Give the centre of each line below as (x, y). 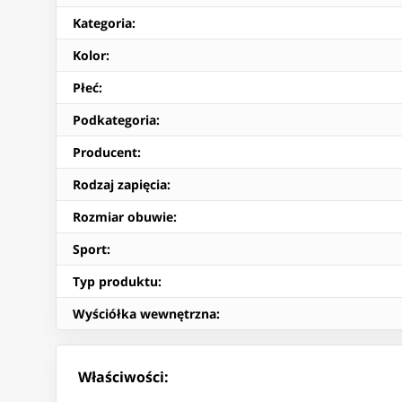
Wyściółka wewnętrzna (144, 314)
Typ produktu (115, 282)
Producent (105, 153)
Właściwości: (123, 377)
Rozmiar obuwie (123, 217)
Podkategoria (114, 120)
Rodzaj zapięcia (120, 185)
